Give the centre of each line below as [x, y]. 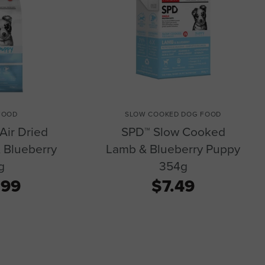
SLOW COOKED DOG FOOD [173, 114]
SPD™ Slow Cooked [173, 132]
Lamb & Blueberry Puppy [173, 149]
